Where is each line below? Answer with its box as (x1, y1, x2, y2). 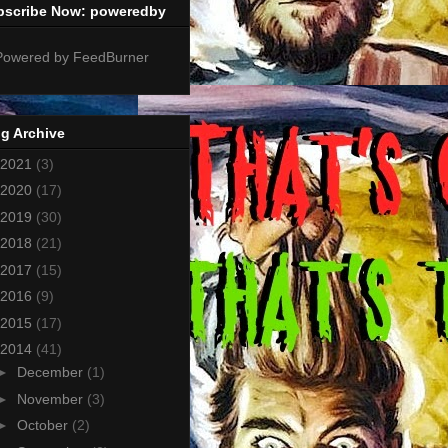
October (16, 417, 72, 434)
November (16, 390, 87, 407)
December (16, 364, 87, 381)
